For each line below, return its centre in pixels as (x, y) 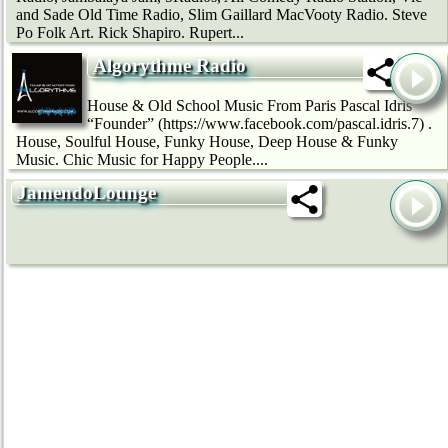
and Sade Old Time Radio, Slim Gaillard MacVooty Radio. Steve (221, 15)
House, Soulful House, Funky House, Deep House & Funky (207, 142)
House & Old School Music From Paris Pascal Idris (249, 106)
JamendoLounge (86, 193)
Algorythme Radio (169, 66)
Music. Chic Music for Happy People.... (142, 160)
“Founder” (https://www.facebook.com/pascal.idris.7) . (259, 124)
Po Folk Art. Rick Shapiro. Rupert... (130, 33)
